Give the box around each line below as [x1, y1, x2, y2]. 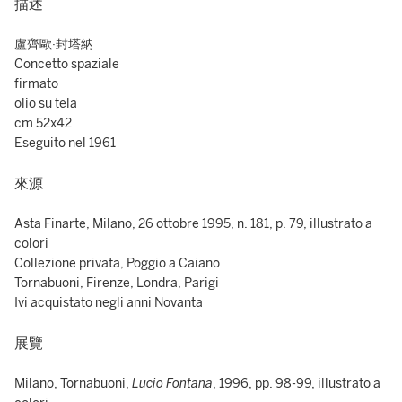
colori [14, 236, 48, 251]
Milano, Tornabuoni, [14, 376, 129, 391]
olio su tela [14, 96, 77, 111]
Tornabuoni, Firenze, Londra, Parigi [14, 275, 219, 291]
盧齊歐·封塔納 [14, 37, 93, 52]
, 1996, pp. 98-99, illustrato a [213, 376, 380, 391]
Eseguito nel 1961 [14, 135, 116, 151]
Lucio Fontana [129, 376, 213, 391]
